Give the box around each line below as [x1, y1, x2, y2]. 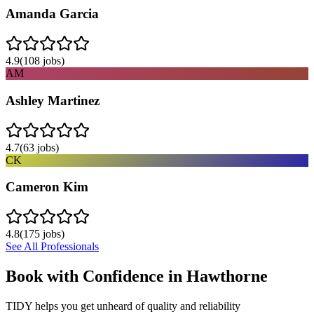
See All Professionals [6, 240, 99, 252]
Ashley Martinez [6, 93, 100, 108]
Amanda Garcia [6, 6, 99, 22]
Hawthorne [186, 266, 268, 285]
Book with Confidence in [6, 266, 186, 285]
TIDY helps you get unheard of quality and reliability [6, 299, 240, 312]
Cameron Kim [6, 179, 88, 195]
